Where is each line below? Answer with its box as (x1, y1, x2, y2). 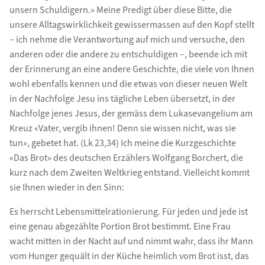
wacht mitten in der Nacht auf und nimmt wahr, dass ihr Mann (9, 234, 253, 248)
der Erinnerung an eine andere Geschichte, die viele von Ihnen (9, 62, 254, 76)
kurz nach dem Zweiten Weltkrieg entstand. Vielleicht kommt (9, 166, 250, 179)
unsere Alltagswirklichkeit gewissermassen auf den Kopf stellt (9, 18, 254, 31)
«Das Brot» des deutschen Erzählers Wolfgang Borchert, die (9, 151, 243, 164)
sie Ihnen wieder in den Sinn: (9, 180, 124, 194)
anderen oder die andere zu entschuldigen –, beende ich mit (9, 47, 247, 61)
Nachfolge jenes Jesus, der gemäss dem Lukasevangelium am (9, 106, 253, 120)
